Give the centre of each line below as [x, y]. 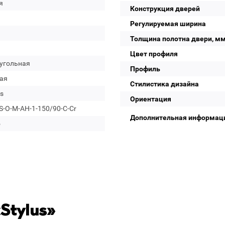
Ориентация [151, 99]
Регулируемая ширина [168, 24]
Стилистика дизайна [164, 84]
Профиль [145, 69]
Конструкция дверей [165, 9]
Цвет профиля [154, 54]
